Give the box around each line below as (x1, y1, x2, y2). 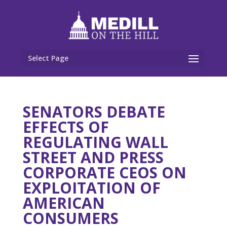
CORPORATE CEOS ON (22, 162, 186, 183)
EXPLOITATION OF (22, 177, 161, 198)
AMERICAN (22, 193, 105, 213)
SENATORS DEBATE (22, 101, 165, 122)
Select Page (27, 53, 68, 63)
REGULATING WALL (22, 132, 168, 153)
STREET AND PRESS (22, 147, 164, 168)
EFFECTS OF (22, 117, 109, 137)
